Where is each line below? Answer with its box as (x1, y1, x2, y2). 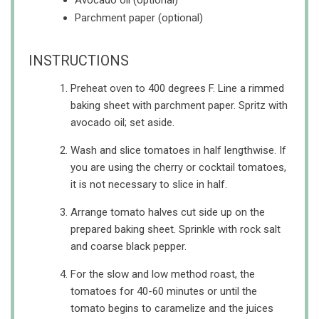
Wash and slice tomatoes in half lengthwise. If (70, 144, 286, 157)
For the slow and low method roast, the (70, 268, 255, 281)
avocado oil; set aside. (70, 116, 174, 130)
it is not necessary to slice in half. (70, 178, 227, 192)
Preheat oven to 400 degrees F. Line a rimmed (70, 82, 284, 95)
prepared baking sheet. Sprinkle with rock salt (70, 223, 281, 236)
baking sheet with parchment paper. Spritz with (70, 99, 288, 113)
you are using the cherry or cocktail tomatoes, (70, 161, 286, 174)
